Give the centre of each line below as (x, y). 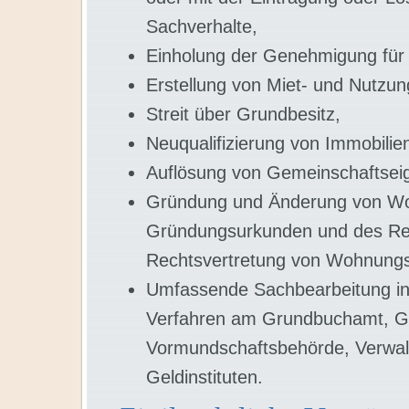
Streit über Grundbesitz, (243, 114)
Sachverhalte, (202, 26)
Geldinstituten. (204, 377)
